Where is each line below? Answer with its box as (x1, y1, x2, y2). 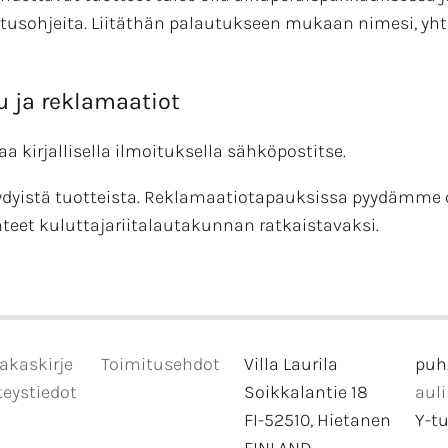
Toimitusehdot (100, 353, 220, 375)
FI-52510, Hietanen (243, 409, 391, 431)
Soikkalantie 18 (243, 381, 368, 403)
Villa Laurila (243, 353, 338, 375)
